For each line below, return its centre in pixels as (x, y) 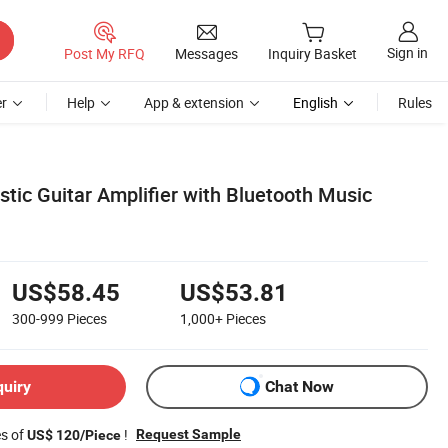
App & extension (194, 102)
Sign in (407, 53)
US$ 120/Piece (74, 434)
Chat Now (299, 387)
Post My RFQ (104, 53)
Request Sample (188, 433)
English (315, 102)
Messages (206, 53)
